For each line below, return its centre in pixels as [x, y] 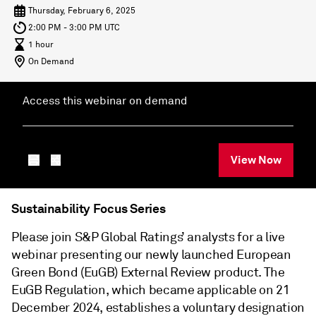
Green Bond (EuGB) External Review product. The [148, 272]
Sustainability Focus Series [89, 208]
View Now [256, 160]
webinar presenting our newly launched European [151, 255]
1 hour [41, 45]
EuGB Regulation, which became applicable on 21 [151, 290]
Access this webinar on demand [105, 101]
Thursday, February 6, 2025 [82, 11]
